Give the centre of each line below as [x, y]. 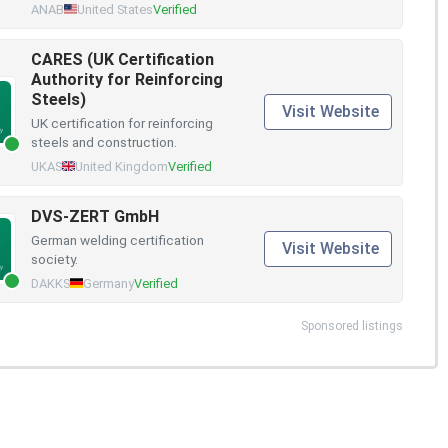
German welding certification [117, 239]
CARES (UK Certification [122, 59]
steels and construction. [104, 141]
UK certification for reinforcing [122, 122]
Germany [108, 283]
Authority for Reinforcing [127, 79]
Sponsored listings [352, 325]
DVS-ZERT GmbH [95, 216]
